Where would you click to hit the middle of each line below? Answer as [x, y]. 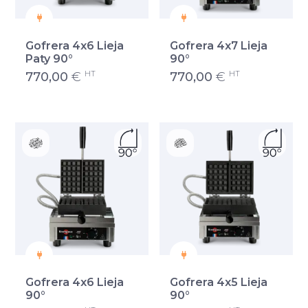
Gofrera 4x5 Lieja [219, 283]
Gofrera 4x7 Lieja [219, 45]
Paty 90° [49, 58]
